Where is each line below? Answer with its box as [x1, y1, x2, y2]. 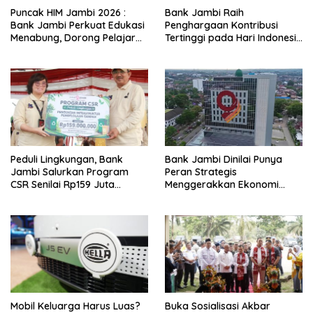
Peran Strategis [165, 166, 237, 179]
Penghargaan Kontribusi [165, 19, 278, 32]
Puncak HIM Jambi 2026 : [10, 6, 126, 20]
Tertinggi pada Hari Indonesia [165, 31, 303, 45]
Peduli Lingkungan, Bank [10, 153, 123, 166]
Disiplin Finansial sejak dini [10, 44, 132, 57]
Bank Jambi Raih [165, 6, 244, 20]
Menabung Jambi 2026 [165, 44, 272, 57]
